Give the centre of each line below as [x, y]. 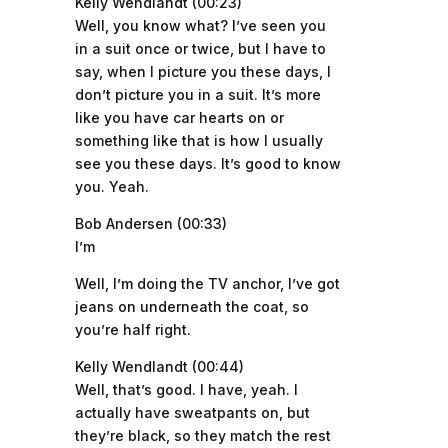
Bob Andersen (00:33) [150, 223]
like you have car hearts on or [179, 117]
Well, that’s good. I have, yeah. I [186, 389]
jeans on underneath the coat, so [191, 306]
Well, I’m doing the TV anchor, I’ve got [207, 283]
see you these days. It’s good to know [207, 163]
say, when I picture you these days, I [202, 71]
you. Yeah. [111, 186]
